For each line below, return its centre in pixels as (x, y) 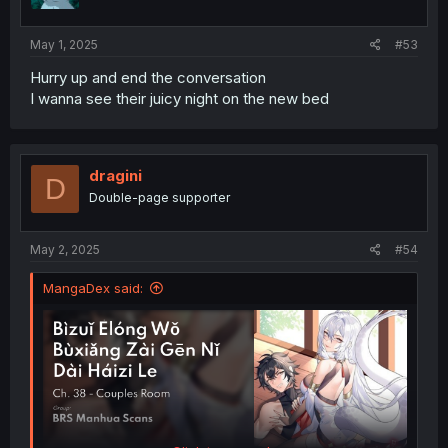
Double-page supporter (159, 197)
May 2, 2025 (65, 249)
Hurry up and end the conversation (148, 77)
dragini (115, 175)
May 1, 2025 (64, 44)
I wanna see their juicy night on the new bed (179, 98)
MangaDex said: (93, 287)
